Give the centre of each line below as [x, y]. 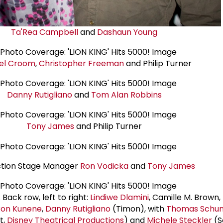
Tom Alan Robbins [126, 95]
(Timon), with [138, 209]
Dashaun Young [127, 32]
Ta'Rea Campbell [45, 32]
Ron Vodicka [104, 166]
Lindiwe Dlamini [119, 197]
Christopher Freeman [81, 64]
